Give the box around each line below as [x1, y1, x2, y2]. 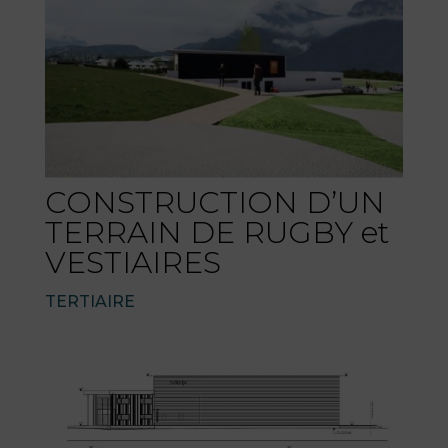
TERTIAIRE [44, 291, 135, 311]
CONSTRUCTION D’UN [44, 183, 385, 221]
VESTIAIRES [44, 243, 221, 281]
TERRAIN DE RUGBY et [44, 213, 389, 251]
